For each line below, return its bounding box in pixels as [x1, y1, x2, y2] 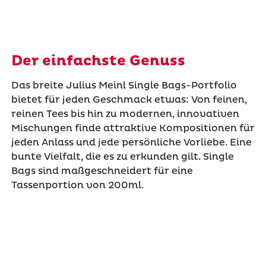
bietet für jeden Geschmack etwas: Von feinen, [11, 93, 247, 106]
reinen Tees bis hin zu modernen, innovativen [11, 107, 239, 120]
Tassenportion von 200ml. [11, 179, 144, 191]
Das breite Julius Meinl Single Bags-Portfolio [11, 79, 237, 91]
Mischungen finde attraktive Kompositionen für [11, 122, 255, 134]
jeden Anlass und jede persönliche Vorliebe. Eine [11, 136, 252, 148]
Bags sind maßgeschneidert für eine [11, 164, 193, 177]
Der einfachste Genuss [11, 52, 185, 70]
